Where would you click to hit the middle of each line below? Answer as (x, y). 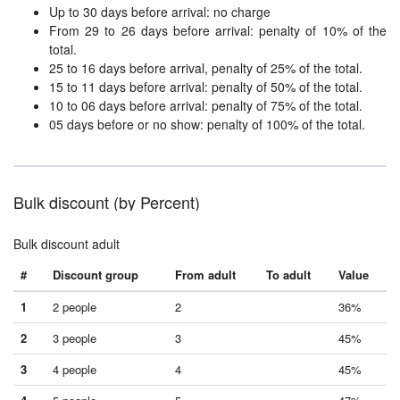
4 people (75, 369)
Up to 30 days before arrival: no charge (160, 12)
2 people (75, 307)
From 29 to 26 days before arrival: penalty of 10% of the (218, 30)
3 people (75, 338)
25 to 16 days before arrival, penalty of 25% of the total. (206, 68)
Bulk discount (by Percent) (107, 202)
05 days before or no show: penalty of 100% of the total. (207, 124)
